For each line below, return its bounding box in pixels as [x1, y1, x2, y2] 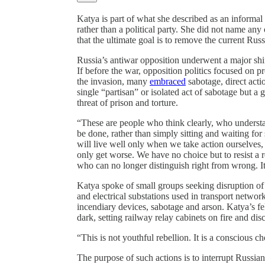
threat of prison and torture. [77, 97, 178, 108]
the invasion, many [77, 76, 150, 86]
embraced [150, 76, 186, 86]
